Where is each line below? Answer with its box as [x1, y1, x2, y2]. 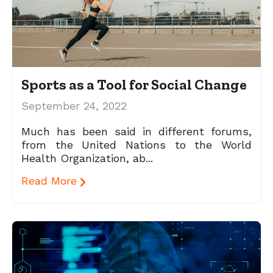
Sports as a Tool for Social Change [21, 76, 247, 94]
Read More [21, 175, 80, 188]
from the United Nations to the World [21, 138, 252, 152]
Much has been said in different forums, [21, 125, 252, 138]
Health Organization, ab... [21, 152, 153, 165]
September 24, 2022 [21, 99, 127, 113]
